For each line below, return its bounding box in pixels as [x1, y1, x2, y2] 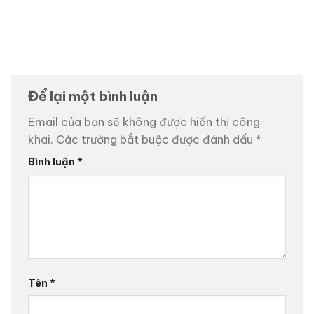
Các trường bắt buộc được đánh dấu [56, 132, 256, 146]
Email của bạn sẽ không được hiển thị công [28, 114, 260, 129]
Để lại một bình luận [28, 88, 161, 105]
